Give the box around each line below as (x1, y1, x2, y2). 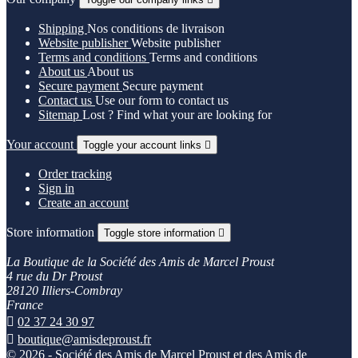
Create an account (38, 196, 129, 210)
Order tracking (38, 167, 112, 181)
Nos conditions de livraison (87, 22, 225, 36)
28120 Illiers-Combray (6, 284, 122, 298)
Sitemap (38, 108, 82, 122)
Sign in (38, 181, 74, 196)
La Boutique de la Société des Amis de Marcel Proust (6, 255, 274, 269)
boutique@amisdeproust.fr (18, 332, 151, 347)
